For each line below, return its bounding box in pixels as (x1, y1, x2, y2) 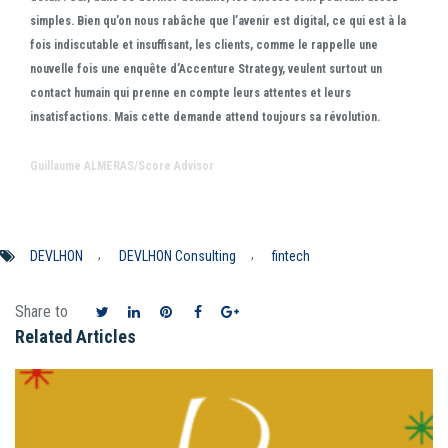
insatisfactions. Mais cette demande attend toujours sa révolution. (30, 110, 380, 125)
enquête (123, 62, 170, 77)
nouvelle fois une (30, 62, 123, 77)
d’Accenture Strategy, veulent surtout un (170, 62, 382, 77)
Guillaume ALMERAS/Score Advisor (30, 159, 214, 174)
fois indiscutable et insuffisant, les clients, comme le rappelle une (30, 38, 378, 53)
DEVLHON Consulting (119, 248, 236, 265)
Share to (15, 302, 68, 322)
